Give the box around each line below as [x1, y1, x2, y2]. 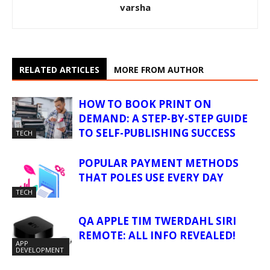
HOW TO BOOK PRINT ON [78, 97, 212, 111]
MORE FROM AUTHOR [114, 64, 204, 76]
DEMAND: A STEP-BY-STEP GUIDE [78, 111, 248, 126]
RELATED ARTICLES [19, 64, 99, 76]
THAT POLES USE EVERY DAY [78, 171, 224, 185]
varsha [119, 1, 151, 14]
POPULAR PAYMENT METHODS [78, 156, 239, 171]
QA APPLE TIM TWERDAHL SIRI [78, 214, 236, 228]
